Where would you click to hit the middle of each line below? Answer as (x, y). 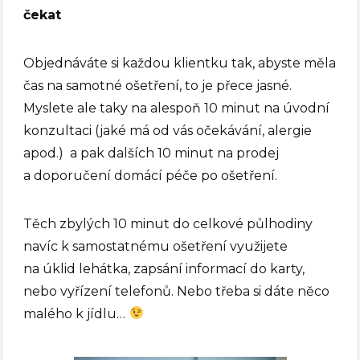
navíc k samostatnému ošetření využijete (156, 246)
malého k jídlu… (76, 313)
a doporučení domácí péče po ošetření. (151, 175)
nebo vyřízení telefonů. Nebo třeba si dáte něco (177, 291)
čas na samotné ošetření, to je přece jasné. (158, 85)
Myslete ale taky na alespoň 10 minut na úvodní (177, 108)
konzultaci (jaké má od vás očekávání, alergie (168, 130)
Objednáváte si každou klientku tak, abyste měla (180, 63)
